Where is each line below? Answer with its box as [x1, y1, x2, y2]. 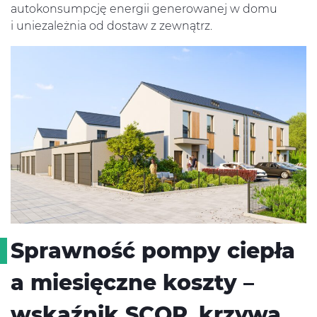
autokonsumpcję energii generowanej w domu [11, 2, 277, 16]
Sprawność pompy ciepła [11, 238, 295, 265]
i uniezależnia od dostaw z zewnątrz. [11, 19, 212, 33]
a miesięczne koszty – [11, 270, 254, 296]
